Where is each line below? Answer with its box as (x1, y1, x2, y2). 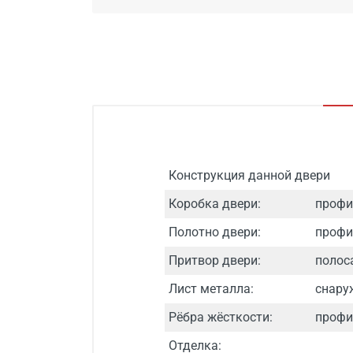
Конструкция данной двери (169, 168, 330, 183)
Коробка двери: (169, 196, 261, 211)
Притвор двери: (169, 253, 261, 268)
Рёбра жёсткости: (169, 310, 273, 325)
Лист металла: (169, 281, 254, 296)
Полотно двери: (169, 225, 261, 240)
